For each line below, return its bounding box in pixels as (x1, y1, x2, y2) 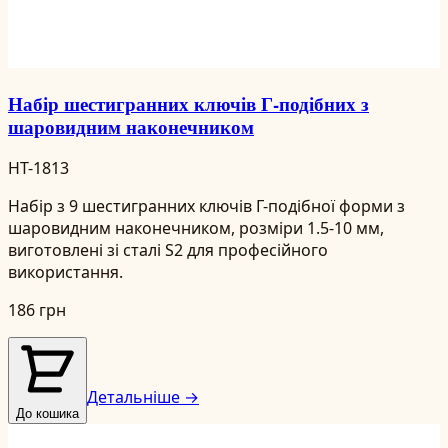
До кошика (16, 405, 79, 421)
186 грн (8, 298, 66, 321)
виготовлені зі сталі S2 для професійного (8, 238, 328, 261)
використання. (8, 260, 123, 283)
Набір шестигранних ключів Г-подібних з (8, 90, 369, 118)
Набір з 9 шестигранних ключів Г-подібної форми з (8, 194, 405, 217)
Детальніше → (87, 385, 199, 408)
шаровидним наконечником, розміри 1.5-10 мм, (8, 216, 384, 239)
